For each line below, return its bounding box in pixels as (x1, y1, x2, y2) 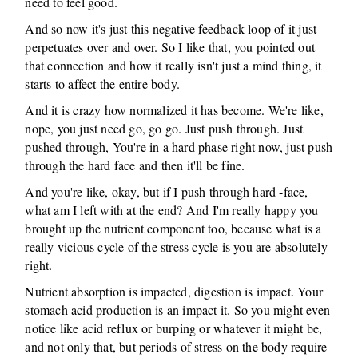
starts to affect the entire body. (25, 75, 181, 92)
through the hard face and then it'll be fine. (25, 157, 245, 173)
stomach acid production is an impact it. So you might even (25, 301, 331, 318)
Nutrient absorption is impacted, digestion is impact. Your (25, 283, 324, 300)
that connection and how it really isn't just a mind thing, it (25, 57, 322, 74)
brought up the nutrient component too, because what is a (25, 220, 322, 237)
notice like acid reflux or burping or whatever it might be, (25, 320, 323, 336)
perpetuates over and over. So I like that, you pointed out (25, 38, 316, 55)
